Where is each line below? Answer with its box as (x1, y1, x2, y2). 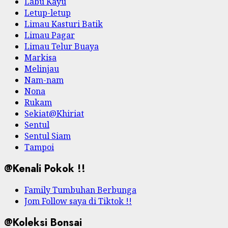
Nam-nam (24, 74, 64, 85)
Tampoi (24, 141, 54, 153)
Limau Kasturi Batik (24, 18, 103, 30)
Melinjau (24, 63, 59, 74)
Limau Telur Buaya (24, 41, 99, 52)
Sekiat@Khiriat (24, 108, 84, 119)
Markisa (24, 52, 56, 63)
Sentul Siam (24, 130, 71, 141)
